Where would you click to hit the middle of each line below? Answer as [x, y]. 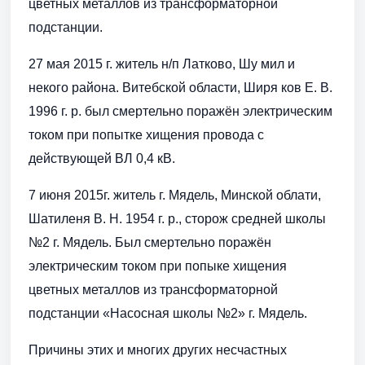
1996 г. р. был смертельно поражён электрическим [180, 112]
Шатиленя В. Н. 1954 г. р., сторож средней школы [177, 219]
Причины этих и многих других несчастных [158, 350]
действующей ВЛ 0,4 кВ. [102, 159]
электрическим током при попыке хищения [158, 266]
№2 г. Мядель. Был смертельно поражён [150, 243]
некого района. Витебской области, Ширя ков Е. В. [180, 88]
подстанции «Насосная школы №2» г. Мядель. [168, 314]
